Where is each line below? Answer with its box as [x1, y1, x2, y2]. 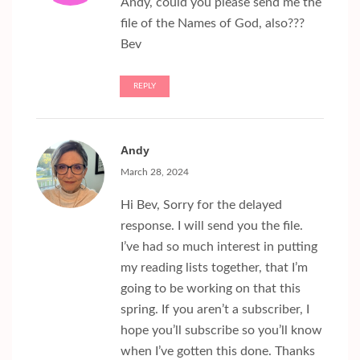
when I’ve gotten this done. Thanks [121, 345, 315, 358]
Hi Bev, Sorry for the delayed [121, 198, 282, 212]
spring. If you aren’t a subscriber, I [121, 303, 309, 317]
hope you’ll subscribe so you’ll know [121, 324, 322, 337]
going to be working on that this [121, 282, 301, 296]
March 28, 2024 [121, 167, 189, 178]
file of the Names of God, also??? [121, 17, 305, 31]
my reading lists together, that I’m [121, 261, 308, 275]
